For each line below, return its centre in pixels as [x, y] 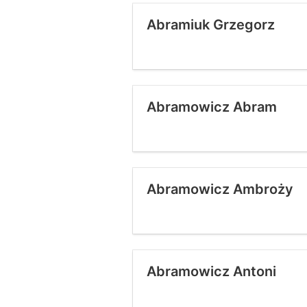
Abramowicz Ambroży [220, 189]
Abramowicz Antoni [211, 271]
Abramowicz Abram [212, 107]
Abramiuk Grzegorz [211, 25]
